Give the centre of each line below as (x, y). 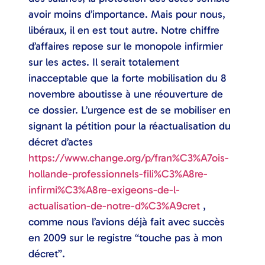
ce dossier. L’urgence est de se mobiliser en (130, 110)
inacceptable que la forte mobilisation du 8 (127, 78)
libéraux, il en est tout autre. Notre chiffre (124, 30)
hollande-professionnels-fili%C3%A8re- (118, 174)
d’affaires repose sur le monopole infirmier (126, 46)
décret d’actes (61, 142)
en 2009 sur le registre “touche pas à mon (125, 238)
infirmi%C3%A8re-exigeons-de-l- (104, 190)
